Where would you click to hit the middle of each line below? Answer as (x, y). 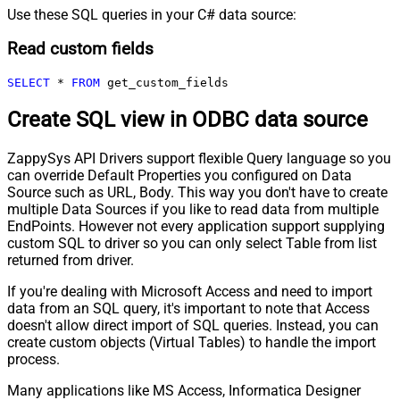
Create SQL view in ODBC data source (187, 119)
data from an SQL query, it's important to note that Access (188, 308)
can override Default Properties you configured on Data (179, 175)
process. (33, 359)
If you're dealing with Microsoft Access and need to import (190, 291)
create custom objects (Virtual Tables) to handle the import (192, 342)
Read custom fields (80, 50)
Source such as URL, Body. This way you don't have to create (197, 192)
